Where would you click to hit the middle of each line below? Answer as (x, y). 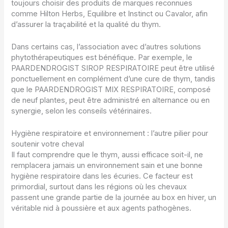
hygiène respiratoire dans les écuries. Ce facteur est (102, 176)
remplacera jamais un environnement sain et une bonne (107, 166)
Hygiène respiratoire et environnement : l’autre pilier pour (110, 134)
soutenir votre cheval (48, 144)
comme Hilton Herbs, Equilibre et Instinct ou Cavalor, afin (110, 13)
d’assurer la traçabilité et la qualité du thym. (86, 24)
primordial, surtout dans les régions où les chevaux (99, 187)
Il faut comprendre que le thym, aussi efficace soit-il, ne (107, 155)
